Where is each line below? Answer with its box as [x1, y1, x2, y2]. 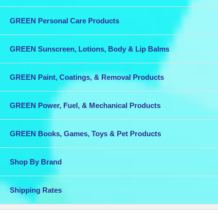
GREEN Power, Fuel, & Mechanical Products [10, 101, 161, 109]
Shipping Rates [10, 185, 62, 194]
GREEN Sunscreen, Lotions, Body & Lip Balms [10, 44, 169, 53]
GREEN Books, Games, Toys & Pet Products [10, 129, 161, 138]
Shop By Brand [10, 157, 62, 166]
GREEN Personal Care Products [10, 16, 119, 25]
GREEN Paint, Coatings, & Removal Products [10, 73, 164, 81]
